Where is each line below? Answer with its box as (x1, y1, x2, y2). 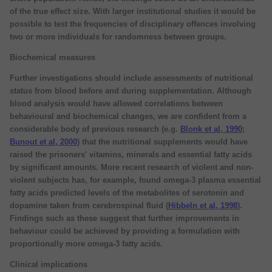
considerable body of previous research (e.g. (10, 124, 180, 134)
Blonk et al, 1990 (180, 124, 242, 134)
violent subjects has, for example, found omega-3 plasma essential (10, 175, 261, 185)
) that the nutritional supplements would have (77, 137, 248, 146)
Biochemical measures (10, 52, 95, 62)
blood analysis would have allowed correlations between (10, 98, 223, 108)
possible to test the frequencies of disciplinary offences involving (10, 19, 256, 29)
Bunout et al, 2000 (10, 137, 77, 146)
